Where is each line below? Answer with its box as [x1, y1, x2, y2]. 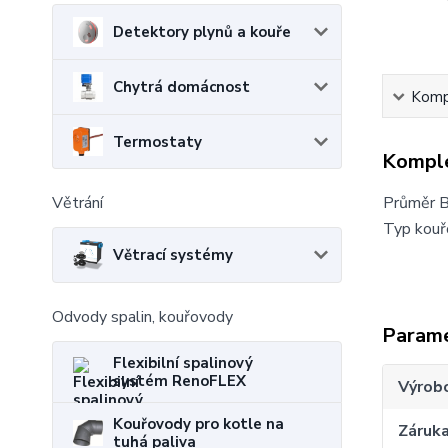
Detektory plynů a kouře [113, 22, 291, 43]
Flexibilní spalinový [113, 352, 253, 373]
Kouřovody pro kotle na [113, 413, 284, 434]
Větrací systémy [113, 244, 233, 265]
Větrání [52, 191, 103, 214]
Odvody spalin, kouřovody [52, 305, 233, 328]
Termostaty [113, 131, 202, 152]
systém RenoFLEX [113, 370, 246, 391]
